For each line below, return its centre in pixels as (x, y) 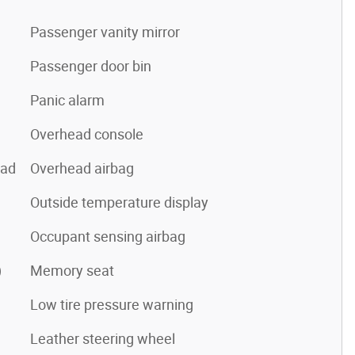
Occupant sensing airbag (108, 236)
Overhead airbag (82, 168)
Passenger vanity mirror (105, 32)
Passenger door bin (91, 66)
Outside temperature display (119, 202)
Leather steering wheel (103, 338)
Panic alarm (67, 100)
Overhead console (87, 134)
